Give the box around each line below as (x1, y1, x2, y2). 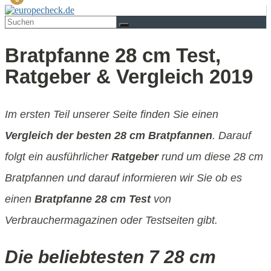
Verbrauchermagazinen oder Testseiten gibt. (5, 214, 218, 226)
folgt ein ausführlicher (5, 150, 111, 163)
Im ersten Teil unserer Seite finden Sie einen (5, 108, 218, 120)
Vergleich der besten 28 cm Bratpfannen (5, 129, 212, 142)
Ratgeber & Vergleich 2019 (5, 65, 253, 88)
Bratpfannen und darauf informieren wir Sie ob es (5, 171, 242, 184)
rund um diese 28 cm (158, 150, 263, 163)
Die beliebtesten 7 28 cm (5, 246, 216, 267)
